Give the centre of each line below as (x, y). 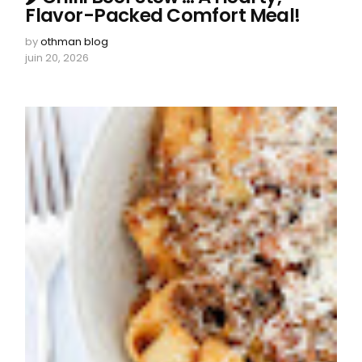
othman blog (75, 41)
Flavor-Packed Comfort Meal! (163, 15)
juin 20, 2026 (57, 57)
